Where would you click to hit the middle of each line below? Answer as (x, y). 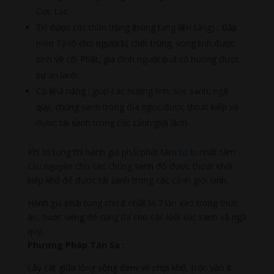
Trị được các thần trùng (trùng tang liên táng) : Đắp (136, 28)
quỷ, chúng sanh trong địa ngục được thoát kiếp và (137, 107)
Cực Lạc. (53, 12)
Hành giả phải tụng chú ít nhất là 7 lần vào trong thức (132, 203)
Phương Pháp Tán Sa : (76, 245)
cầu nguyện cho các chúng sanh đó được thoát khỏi (130, 166)
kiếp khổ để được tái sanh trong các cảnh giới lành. (128, 180)
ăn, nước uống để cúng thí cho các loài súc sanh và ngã (137, 217)
